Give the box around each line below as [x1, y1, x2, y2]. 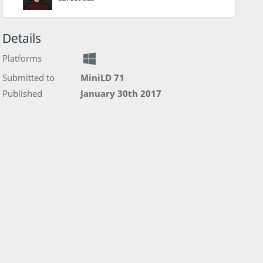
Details [2, 29, 42, 46]
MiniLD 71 [80, 71, 124, 83]
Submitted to [2, 71, 55, 83]
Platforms [2, 52, 42, 64]
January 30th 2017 [80, 87, 161, 99]
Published [2, 87, 43, 99]
